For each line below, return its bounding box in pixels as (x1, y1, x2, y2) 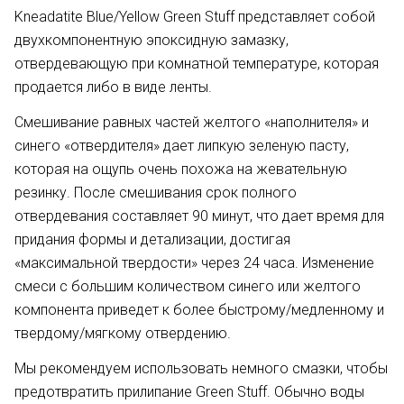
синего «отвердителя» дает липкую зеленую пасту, (14, 137, 349, 154)
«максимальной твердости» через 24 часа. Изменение (14, 254, 374, 271)
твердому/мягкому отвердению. (14, 325, 231, 342)
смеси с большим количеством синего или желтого (14, 278, 361, 295)
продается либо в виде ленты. (14, 78, 212, 96)
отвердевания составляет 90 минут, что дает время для (14, 207, 384, 225)
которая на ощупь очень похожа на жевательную (14, 161, 347, 178)
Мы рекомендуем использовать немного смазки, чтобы (14, 360, 388, 377)
